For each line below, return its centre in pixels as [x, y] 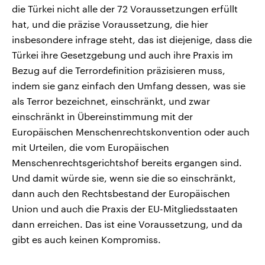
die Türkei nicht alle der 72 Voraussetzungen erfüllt [125, 9]
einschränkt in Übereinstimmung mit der [102, 117]
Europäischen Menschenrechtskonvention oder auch [131, 132]
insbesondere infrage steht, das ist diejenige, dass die [132, 40]
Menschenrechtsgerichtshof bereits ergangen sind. [127, 163]
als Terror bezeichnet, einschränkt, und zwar [111, 101]
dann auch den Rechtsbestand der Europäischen [121, 193]
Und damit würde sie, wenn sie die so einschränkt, [124, 178]
